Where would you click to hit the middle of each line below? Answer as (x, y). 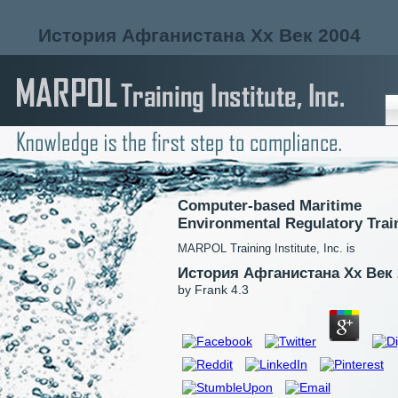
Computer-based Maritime (270, 206)
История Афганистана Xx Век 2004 (199, 35)
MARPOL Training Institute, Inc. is (267, 248)
